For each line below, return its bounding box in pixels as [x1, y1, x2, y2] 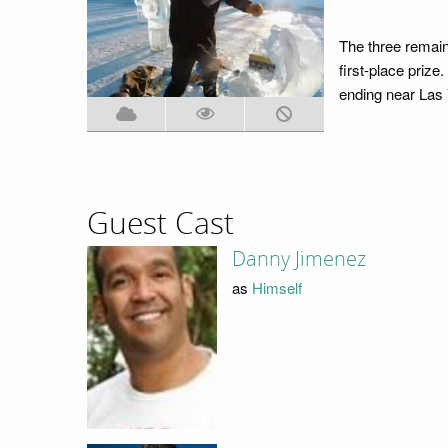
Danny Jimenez [231, 247, 366, 272]
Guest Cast [87, 205, 234, 242]
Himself [251, 276, 302, 298]
